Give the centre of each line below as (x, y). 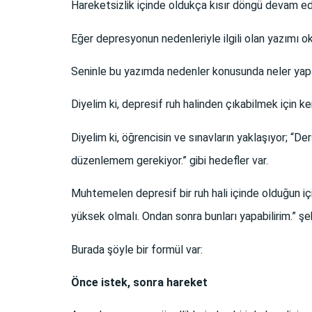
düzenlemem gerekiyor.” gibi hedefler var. (170, 160)
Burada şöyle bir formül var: (137, 249)
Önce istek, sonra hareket (139, 283)
